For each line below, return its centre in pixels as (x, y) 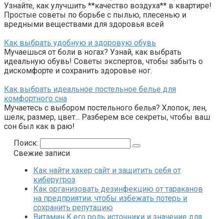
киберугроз (54, 180)
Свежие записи (42, 153)
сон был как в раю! (39, 127)
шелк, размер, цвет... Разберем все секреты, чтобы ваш (107, 117)
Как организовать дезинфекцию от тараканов (118, 189)
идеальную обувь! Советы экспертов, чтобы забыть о (103, 62)
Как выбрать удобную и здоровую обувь (80, 43)
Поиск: (27, 143)
